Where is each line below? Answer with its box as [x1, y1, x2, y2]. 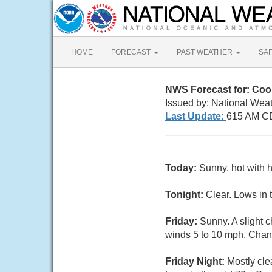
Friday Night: [165, 256, 227, 267]
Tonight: [165, 189, 206, 200]
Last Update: [165, 111, 226, 121]
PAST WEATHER [177, 48, 234, 56]
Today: [165, 163, 199, 173]
